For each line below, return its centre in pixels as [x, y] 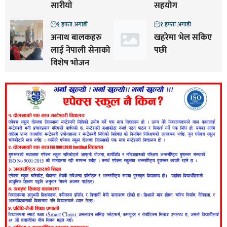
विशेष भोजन [70, 63]
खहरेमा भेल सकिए [183, 38]
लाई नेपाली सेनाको [80, 50]
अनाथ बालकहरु [76, 38]
